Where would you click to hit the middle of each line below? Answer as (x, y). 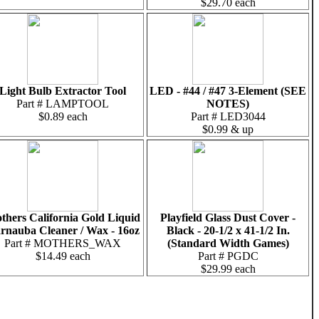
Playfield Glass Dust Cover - (228, 218)
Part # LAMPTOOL (63, 104)
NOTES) (228, 104)
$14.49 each (63, 256)
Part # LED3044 (228, 116)
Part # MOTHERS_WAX (63, 243)
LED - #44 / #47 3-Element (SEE (228, 91)
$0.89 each (63, 116)
